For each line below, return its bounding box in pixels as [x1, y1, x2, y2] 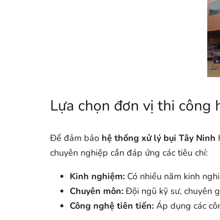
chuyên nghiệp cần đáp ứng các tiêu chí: [50, 147, 208, 159]
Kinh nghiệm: [70, 170, 125, 182]
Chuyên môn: [70, 185, 123, 197]
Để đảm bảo [50, 132, 102, 144]
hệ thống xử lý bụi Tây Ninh [102, 132, 216, 144]
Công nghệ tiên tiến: [70, 200, 154, 212]
